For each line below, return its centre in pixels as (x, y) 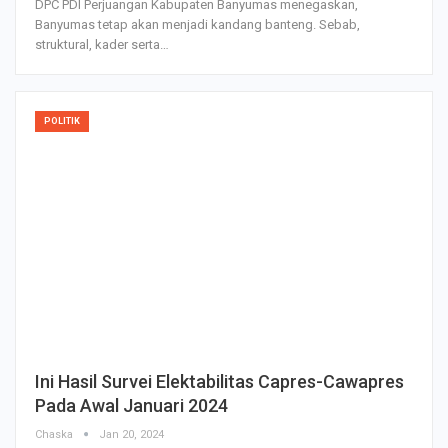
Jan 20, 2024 (131, 434)
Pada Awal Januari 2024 (131, 405)
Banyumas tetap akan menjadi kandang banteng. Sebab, (197, 24)
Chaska (55, 434)
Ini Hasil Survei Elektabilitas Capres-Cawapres (219, 381)
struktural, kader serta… (102, 44)
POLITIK (62, 120)
